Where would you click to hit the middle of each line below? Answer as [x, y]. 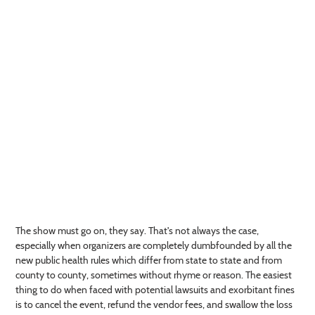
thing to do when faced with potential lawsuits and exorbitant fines [155, 290]
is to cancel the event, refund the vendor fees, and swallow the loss [154, 305]
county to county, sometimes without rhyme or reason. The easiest [154, 275]
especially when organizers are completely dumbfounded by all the [154, 246]
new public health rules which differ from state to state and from [149, 261]
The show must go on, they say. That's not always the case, [137, 231]
